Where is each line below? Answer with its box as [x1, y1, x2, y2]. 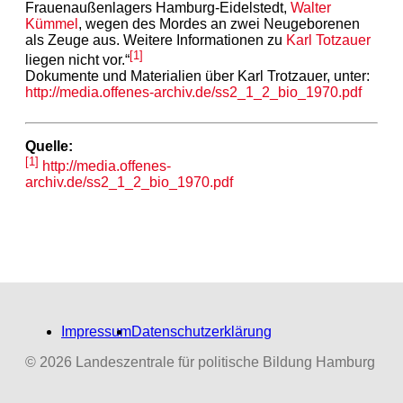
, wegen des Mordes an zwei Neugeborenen [78, 15, 360, 31]
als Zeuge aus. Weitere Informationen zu [25, 31, 286, 48]
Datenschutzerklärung [131, 324, 272, 339]
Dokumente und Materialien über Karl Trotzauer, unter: [25, 67, 370, 84]
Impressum [61, 324, 131, 339]
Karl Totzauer [286, 31, 371, 48]
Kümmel [25, 15, 78, 31]
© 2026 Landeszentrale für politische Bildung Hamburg [25, 354, 375, 370]
